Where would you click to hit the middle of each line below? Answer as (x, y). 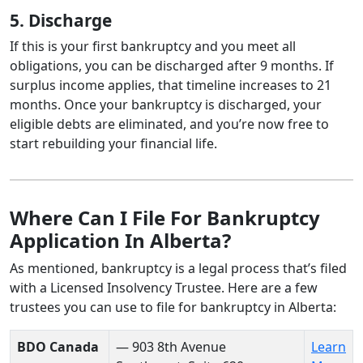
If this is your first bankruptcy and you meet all (153, 46)
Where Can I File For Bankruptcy (165, 217)
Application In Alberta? (120, 240)
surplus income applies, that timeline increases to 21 (171, 85)
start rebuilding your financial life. (113, 143)
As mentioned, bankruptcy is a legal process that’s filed (178, 268)
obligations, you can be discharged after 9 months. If (172, 65)
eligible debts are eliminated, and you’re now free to (169, 124)
